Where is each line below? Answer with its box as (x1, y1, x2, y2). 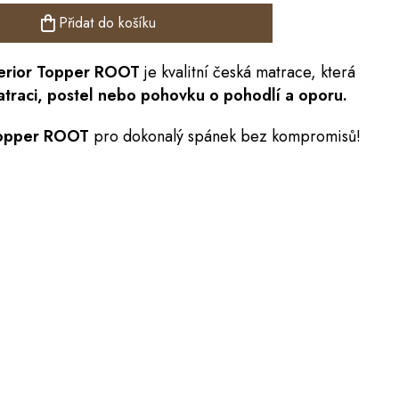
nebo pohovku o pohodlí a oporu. (94, 84, 347, 107)
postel (47, 84, 94, 107)
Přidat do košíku (58, 12, 156, 33)
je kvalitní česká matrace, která (140, 61, 355, 84)
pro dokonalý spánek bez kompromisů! (89, 125, 361, 148)
